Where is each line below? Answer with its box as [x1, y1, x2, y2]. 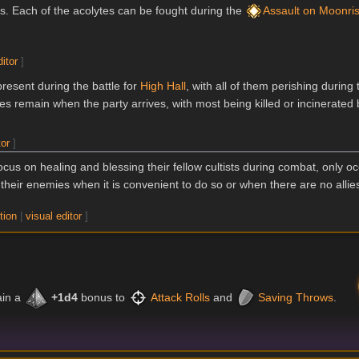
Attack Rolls [151, 290, 211, 304]
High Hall [140, 79, 186, 92]
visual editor [26, 210, 83, 223]
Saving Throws [258, 290, 334, 304]
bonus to [78, 290, 129, 304]
